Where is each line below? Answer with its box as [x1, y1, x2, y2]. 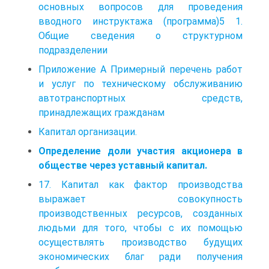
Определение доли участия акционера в [38, 145, 243, 157]
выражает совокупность [38, 193, 243, 205]
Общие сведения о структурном [38, 29, 243, 41]
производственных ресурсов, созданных [38, 207, 243, 219]
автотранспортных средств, [38, 92, 243, 104]
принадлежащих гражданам [38, 106, 165, 118]
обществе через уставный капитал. [38, 159, 207, 171]
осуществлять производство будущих [38, 236, 243, 248]
